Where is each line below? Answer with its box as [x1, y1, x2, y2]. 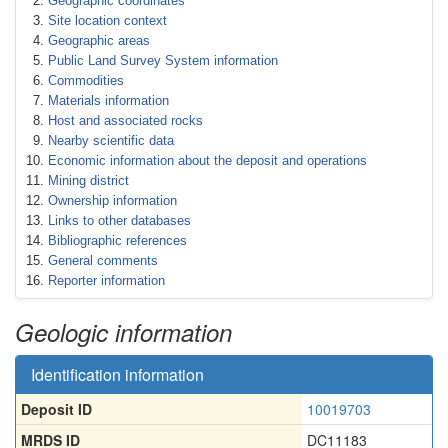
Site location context [48, 13, 167, 28]
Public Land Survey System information [48, 53, 278, 68]
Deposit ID [21, 399, 92, 419]
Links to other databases [48, 213, 191, 228]
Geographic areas [48, 33, 150, 48]
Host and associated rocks [48, 113, 203, 128]
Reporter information [48, 273, 165, 288]
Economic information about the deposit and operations [48, 153, 367, 168]
